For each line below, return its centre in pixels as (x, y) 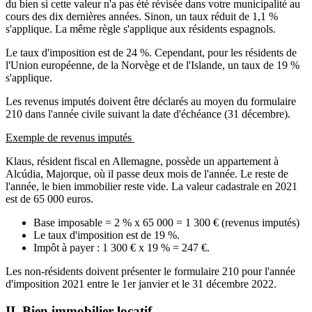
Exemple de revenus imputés (70, 137)
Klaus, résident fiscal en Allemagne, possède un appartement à (142, 161)
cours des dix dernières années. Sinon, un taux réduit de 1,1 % (142, 16)
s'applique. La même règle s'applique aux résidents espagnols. (141, 29)
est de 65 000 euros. (51, 198)
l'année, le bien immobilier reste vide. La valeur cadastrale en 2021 (151, 186)
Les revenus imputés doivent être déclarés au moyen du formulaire (151, 101)
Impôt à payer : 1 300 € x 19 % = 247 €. (122, 247)
